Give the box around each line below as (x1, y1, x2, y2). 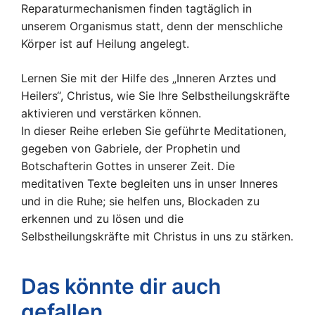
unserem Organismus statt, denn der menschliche (21, 18, 283, 33)
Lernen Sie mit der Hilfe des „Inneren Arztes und (21, 70, 276, 85)
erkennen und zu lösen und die (21, 211, 184, 226)
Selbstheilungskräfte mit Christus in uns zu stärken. (21, 229, 293, 243)
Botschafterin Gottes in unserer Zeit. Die (21, 158, 235, 173)
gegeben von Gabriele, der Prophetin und (21, 141, 240, 155)
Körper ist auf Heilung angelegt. (21, 36, 189, 51)
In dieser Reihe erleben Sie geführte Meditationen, (21, 123, 286, 138)
